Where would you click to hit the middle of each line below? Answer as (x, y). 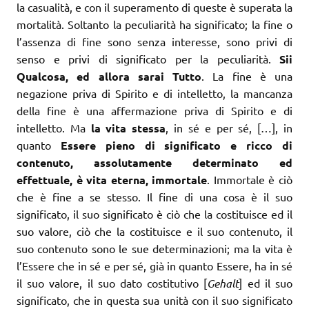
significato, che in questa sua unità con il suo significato (154, 300)
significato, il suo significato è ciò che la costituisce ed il (154, 213)
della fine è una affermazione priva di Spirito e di (154, 110)
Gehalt (223, 283)
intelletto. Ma (54, 127)
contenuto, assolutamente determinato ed (154, 162)
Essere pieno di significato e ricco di (177, 145)
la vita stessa (128, 128)
